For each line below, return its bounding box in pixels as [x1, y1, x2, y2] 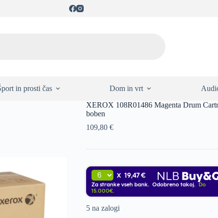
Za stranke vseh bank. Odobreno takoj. [91, 182, 197, 188]
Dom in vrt [109, 84, 144, 92]
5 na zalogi [86, 204, 120, 212]
